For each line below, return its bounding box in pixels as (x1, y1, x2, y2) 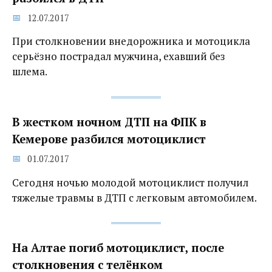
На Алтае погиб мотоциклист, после (12, 240, 224, 256)
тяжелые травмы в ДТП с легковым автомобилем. (12, 190, 257, 205)
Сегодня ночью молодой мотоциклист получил (12, 175, 248, 189)
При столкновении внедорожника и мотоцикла (12, 34, 250, 49)
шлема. (12, 64, 47, 79)
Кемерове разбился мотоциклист (12, 132, 206, 147)
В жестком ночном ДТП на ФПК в (12, 115, 206, 130)
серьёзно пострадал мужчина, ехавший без (12, 49, 225, 64)
